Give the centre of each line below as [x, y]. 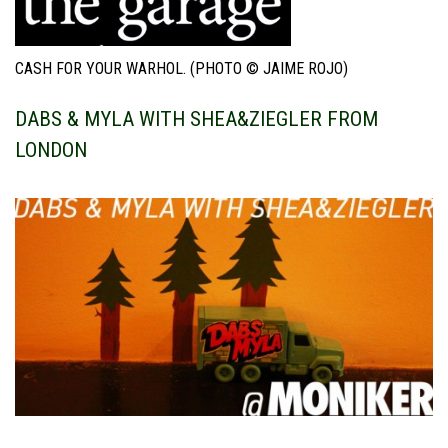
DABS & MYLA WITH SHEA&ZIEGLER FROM [196, 119]
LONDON [51, 150]
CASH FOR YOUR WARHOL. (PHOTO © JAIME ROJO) [181, 69]
